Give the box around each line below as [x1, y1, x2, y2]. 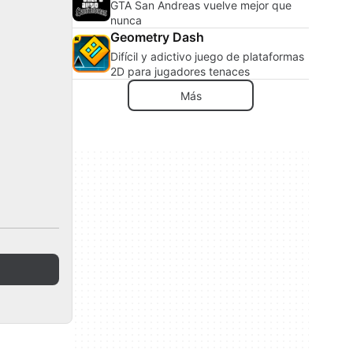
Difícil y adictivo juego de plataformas [110, 50, 304, 63]
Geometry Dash [110, 29, 204, 45]
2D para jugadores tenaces [110, 65, 250, 78]
